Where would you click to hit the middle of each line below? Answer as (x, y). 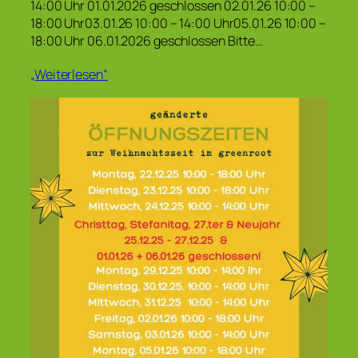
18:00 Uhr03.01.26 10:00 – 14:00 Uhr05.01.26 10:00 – (178, 24)
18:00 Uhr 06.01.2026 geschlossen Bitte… (147, 41)
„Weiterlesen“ (69, 74)
